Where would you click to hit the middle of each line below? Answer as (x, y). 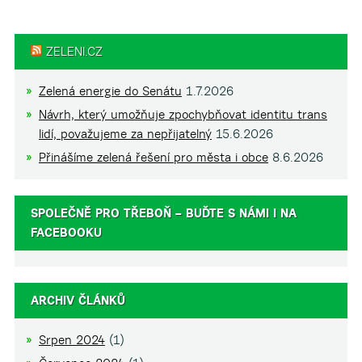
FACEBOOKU (66, 232)
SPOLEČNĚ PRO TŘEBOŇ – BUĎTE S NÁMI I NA (163, 213)
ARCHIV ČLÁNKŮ (78, 300)
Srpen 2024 (72, 340)
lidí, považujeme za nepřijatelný (125, 134)
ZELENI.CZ (74, 51)
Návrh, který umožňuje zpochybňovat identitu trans (183, 114)
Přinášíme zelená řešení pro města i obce (153, 157)
